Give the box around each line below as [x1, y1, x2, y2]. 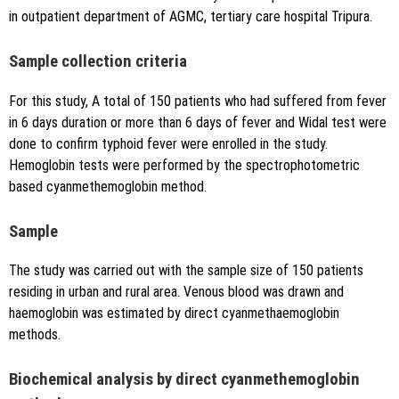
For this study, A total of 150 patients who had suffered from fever [9, 92, 387, 110]
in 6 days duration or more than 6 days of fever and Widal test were [9, 113, 387, 131]
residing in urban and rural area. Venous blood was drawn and [9, 283, 344, 301]
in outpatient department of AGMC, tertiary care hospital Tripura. [9, 7, 372, 25]
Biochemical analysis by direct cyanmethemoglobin [9, 370, 360, 390]
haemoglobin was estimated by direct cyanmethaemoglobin [9, 305, 339, 322]
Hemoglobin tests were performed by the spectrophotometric [9, 156, 360, 174]
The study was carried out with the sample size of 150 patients [9, 262, 363, 280]
